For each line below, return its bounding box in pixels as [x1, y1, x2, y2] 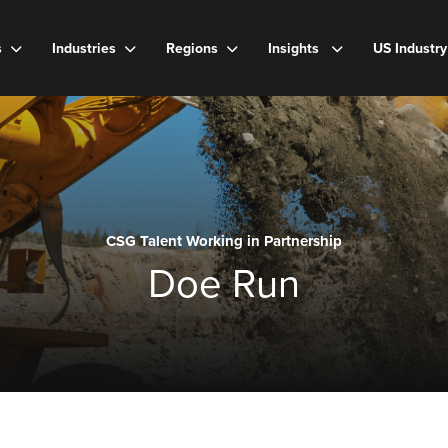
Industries [52, 37, 116, 58]
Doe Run [148, 254, 300, 310]
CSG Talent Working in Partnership [106, 230, 342, 252]
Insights [268, 37, 323, 58]
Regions [166, 37, 218, 58]
